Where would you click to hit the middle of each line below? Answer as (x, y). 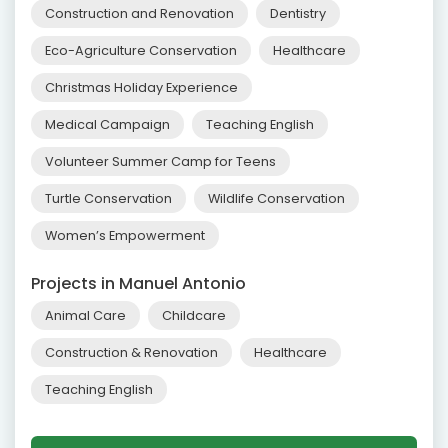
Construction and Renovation (139, 14)
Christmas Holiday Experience (141, 88)
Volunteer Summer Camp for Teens (160, 162)
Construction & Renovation (131, 353)
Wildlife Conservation (276, 199)
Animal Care (85, 316)
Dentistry (298, 14)
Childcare (194, 316)
